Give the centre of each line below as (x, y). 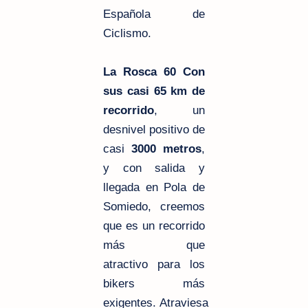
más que (154, 245)
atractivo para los (154, 264)
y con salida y (154, 168)
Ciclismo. (127, 33)
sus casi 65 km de (154, 91)
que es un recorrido (154, 225)
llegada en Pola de (154, 187)
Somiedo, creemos (154, 206)
